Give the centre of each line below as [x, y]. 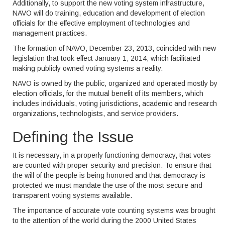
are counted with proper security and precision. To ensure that [112, 165]
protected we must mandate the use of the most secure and [107, 185]
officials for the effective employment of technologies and [101, 23]
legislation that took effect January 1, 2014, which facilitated [106, 58]
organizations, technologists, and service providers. [95, 114]
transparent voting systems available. [72, 195]
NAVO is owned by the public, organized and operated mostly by [115, 83]
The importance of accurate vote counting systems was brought [114, 210]
